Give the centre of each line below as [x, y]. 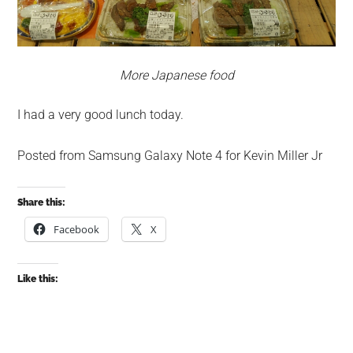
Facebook [77, 230]
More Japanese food [176, 76]
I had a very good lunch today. [101, 115]
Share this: [42, 203]
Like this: [38, 279]
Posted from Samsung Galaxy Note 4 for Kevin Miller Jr [170, 156]
